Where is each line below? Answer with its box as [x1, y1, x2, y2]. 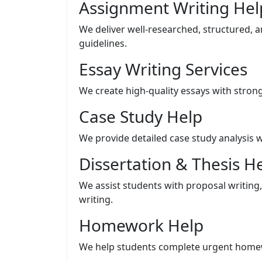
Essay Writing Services [79, 57, 247, 80]
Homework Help [79, 213, 204, 236]
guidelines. [79, 36, 127, 50]
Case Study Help [79, 105, 202, 127]
